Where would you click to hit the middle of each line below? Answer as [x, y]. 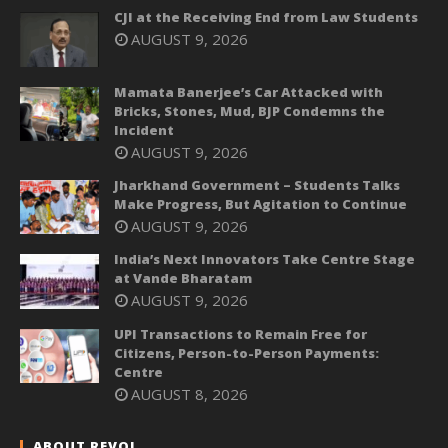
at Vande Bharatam [183, 278]
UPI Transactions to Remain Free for [240, 333]
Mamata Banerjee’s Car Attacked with [248, 91]
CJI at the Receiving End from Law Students [266, 17]
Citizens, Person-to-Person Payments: [246, 352]
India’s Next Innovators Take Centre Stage [264, 259]
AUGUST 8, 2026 [189, 393]
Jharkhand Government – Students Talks [257, 184]
